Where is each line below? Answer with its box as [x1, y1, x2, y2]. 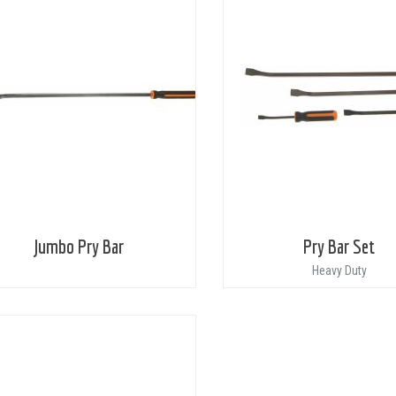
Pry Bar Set [303, 235, 376, 257]
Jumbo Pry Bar [34, 235, 125, 257]
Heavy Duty [311, 263, 367, 278]
